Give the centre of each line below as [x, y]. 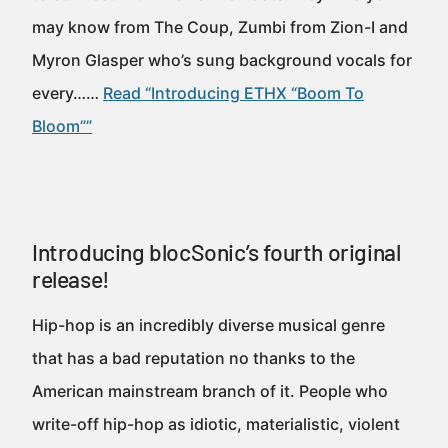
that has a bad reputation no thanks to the [193, 358]
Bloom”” [62, 126]
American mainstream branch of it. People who [210, 391]
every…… [67, 93]
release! [71, 279]
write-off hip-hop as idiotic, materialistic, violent [216, 424]
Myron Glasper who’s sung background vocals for [222, 60]
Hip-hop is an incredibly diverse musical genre [208, 325]
